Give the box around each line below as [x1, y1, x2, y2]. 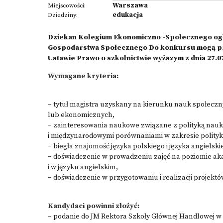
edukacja [112, 10, 143, 19]
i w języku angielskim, [48, 163, 118, 172]
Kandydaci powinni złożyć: [48, 202, 139, 211]
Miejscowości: [48, 2, 86, 9]
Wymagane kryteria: [48, 72, 118, 81]
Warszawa [112, 1, 148, 10]
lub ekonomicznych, [48, 111, 114, 119]
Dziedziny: [48, 11, 78, 19]
